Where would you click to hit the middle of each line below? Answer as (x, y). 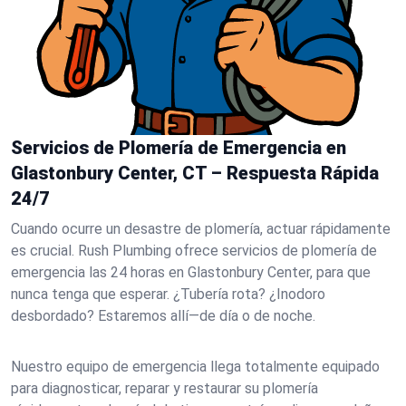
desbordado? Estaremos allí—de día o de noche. (163, 316)
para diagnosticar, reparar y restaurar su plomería (164, 388)
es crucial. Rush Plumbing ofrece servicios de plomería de (194, 251)
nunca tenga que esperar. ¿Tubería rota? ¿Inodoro (168, 294)
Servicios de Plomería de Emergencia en (179, 148)
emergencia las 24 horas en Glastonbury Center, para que (191, 272)
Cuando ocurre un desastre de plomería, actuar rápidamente (201, 229)
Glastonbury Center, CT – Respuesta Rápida (195, 173)
